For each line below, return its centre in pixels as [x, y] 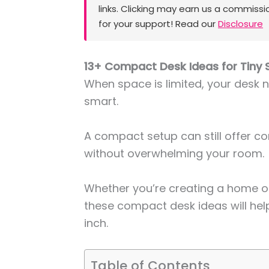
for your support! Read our [159, 24]
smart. [103, 101]
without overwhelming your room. [176, 154]
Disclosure [241, 24]
